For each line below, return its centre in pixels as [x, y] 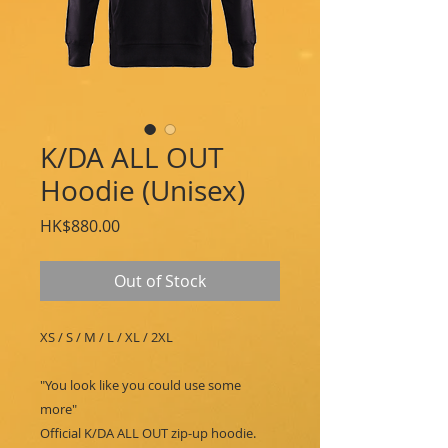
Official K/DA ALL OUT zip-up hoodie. [148, 433]
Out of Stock [160, 281]
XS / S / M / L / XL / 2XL [106, 337]
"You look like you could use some [140, 385]
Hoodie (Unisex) [142, 190]
